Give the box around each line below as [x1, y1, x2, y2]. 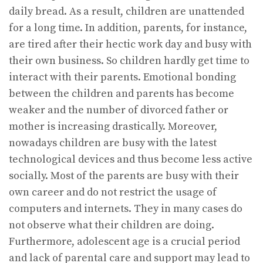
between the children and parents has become [9, 86, 234, 100]
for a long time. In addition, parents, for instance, [9, 21, 247, 35]
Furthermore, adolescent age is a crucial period [9, 234, 240, 248]
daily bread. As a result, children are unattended [9, 4, 244, 18]
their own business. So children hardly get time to [9, 53, 249, 68]
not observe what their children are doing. [9, 218, 214, 232]
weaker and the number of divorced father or [9, 103, 228, 117]
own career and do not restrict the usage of [9, 185, 217, 199]
